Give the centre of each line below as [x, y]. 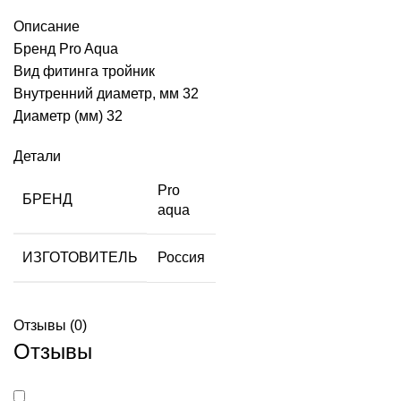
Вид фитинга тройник [84, 71]
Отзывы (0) [50, 325]
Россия [181, 257]
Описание [47, 26]
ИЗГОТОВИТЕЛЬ [80, 257]
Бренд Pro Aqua [66, 48]
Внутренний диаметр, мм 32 [106, 93]
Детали [37, 156]
